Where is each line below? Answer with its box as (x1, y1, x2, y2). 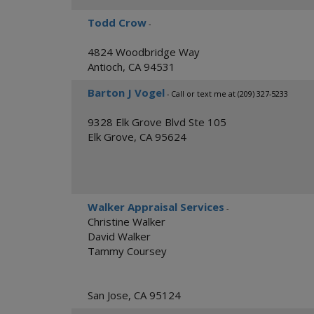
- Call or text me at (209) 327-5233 (165, 89, 288, 99)
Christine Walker (88, 214, 165, 228)
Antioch (88, 60, 123, 74)
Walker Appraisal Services (88, 200, 224, 214)
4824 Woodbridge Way (88, 45, 200, 59)
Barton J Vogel (88, 86, 165, 100)
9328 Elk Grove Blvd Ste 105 (88, 115, 226, 129)
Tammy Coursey (88, 244, 167, 258)
